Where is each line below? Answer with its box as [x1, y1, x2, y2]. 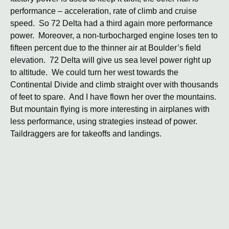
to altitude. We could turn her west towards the [10, 68, 178, 77]
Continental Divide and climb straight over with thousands [10, 80, 218, 89]
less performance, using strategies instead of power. [10, 117, 199, 126]
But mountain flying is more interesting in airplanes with [10, 105, 210, 113]
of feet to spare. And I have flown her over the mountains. [10, 93, 218, 101]
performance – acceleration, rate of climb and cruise [10, 7, 197, 15]
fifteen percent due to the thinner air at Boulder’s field [10, 43, 201, 52]
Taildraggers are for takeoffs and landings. [10, 129, 162, 138]
